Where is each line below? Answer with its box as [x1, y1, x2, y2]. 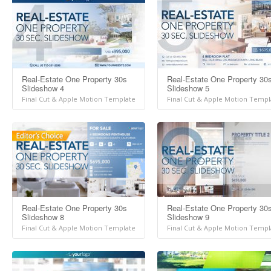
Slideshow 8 [22, 211, 64, 223]
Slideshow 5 [167, 82, 209, 94]
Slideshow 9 [167, 211, 209, 223]
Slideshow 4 [22, 82, 64, 94]
